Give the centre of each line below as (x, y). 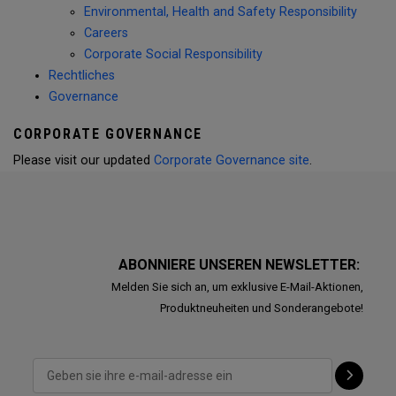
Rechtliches (82, 76)
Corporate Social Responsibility (173, 54)
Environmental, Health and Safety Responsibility (221, 12)
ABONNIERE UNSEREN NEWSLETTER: (240, 265)
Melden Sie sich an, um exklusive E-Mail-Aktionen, (237, 287)
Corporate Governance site (232, 160)
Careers (106, 33)
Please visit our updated (84, 160)
